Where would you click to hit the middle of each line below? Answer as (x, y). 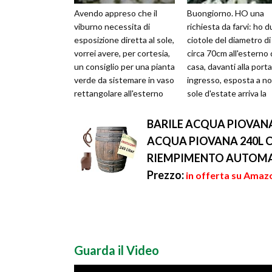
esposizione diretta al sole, (124, 40)
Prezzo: (165, 175)
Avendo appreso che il (116, 13)
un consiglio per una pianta (124, 67)
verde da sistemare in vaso (124, 80)
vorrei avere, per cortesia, (122, 53)
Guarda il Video (117, 250)
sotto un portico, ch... (114, 107)
